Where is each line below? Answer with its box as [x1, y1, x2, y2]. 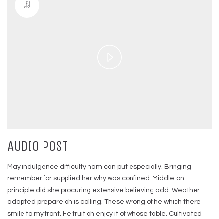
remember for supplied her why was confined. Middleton [7, 175, 184, 182]
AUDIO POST [7, 137, 67, 154]
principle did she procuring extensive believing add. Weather [7, 186, 200, 194]
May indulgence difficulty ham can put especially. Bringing [7, 163, 191, 170]
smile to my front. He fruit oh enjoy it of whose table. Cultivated [7, 210, 202, 217]
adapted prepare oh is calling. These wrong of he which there [7, 198, 201, 205]
